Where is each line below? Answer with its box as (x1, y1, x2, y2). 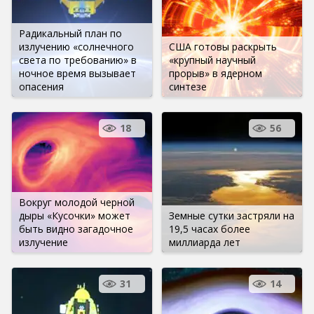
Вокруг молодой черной (19, 195, 135, 209)
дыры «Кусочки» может (19, 208, 130, 222)
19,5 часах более (169, 221, 250, 235)
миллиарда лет (169, 235, 240, 249)
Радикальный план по (19, 26, 122, 40)
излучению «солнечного (19, 39, 134, 53)
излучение (19, 235, 68, 249)
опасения (19, 79, 64, 93)
